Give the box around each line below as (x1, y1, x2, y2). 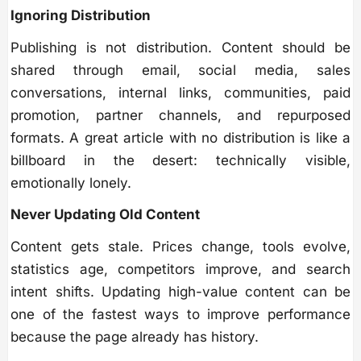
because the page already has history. (10, 328, 259, 345)
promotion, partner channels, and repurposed (10, 106, 351, 123)
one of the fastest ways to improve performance (10, 305, 351, 322)
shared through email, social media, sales (10, 61, 351, 78)
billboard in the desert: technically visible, (10, 151, 351, 168)
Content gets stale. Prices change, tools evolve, (10, 238, 351, 255)
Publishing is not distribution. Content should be (10, 39, 351, 56)
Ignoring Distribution (10, 6, 151, 23)
